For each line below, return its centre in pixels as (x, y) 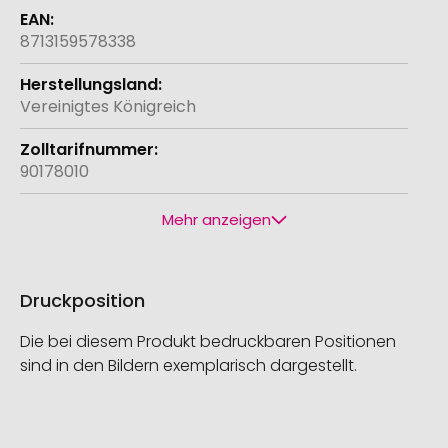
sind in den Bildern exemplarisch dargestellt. (188, 366)
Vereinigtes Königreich (108, 107)
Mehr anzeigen (216, 220)
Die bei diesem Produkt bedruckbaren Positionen (208, 342)
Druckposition (82, 301)
